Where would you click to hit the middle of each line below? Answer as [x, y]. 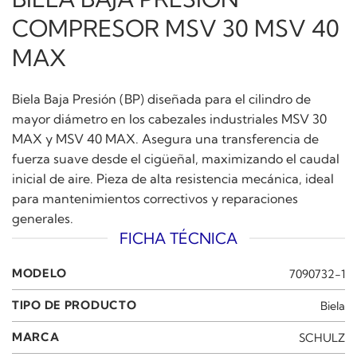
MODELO [39, 274]
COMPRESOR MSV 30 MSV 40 [176, 29]
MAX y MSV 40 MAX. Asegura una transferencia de [165, 138]
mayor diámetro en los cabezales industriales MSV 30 [169, 118]
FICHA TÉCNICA [178, 238]
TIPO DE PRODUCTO [75, 306]
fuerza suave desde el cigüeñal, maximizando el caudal [176, 158]
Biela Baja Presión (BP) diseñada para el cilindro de [161, 98]
